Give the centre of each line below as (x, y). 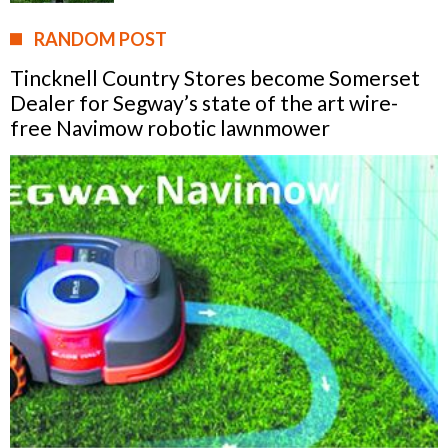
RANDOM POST (100, 38)
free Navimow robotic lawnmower (170, 127)
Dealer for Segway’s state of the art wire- (204, 102)
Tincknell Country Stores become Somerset (215, 77)
